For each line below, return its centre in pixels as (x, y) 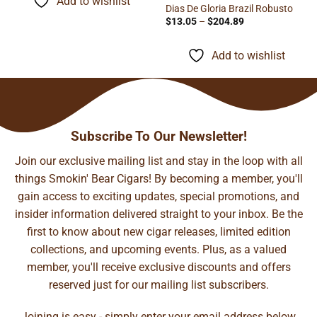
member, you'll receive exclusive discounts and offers (158, 267)
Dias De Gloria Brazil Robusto (230, 8)
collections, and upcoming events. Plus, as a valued (158, 249)
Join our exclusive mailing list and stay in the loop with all (158, 161)
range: (257, 30)
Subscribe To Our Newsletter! (158, 136)
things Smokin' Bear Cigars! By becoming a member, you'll (158, 178)
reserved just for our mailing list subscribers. (158, 284)
